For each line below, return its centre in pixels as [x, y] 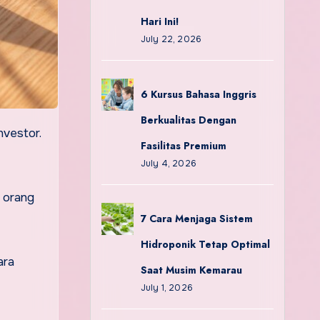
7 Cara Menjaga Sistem [196, 219]
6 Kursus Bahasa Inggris [198, 94]
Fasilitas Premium [183, 146]
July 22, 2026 [171, 39]
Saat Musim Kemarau [191, 270]
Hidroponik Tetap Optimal [205, 244]
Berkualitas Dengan [188, 120]
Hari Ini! [160, 21]
